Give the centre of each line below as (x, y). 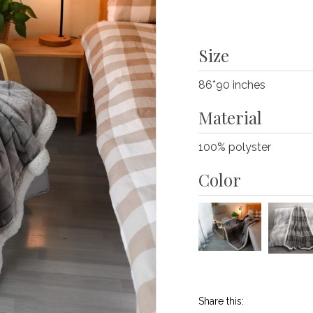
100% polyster (235, 147)
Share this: (221, 301)
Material (230, 117)
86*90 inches (232, 85)
